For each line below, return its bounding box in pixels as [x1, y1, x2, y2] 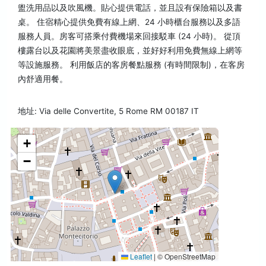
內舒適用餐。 [18, 74, 68, 84]
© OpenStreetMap [156, 251, 216, 261]
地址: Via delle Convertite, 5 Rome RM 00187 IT [18, 106, 199, 116]
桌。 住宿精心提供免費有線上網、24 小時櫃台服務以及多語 [18, 17, 240, 27]
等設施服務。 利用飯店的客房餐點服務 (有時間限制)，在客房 [18, 60, 245, 69]
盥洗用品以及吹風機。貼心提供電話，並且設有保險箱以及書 [18, 3, 242, 12]
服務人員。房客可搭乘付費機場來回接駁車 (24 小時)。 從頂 [18, 31, 240, 41]
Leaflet [128, 251, 152, 261]
